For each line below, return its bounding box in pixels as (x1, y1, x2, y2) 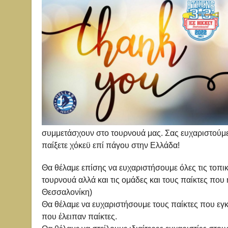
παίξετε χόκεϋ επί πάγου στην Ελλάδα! (42, 140, 180, 150)
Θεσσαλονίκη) (42, 187, 92, 196)
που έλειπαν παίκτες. (42, 212, 117, 221)
